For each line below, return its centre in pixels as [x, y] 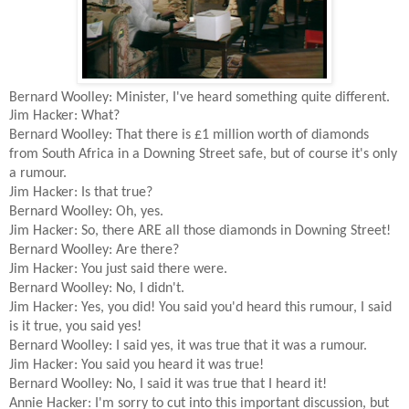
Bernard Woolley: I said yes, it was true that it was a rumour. [188, 346]
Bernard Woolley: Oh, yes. [86, 211]
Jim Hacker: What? [64, 115]
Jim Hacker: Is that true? [81, 192]
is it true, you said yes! [75, 326]
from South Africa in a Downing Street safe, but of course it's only [203, 154]
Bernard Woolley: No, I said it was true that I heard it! [168, 384]
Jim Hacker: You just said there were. [118, 269]
